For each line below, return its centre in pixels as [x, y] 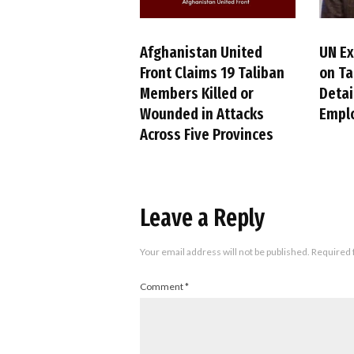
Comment [162, 287]
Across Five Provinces [207, 135]
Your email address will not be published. [225, 252]
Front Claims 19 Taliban [212, 73]
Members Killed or [197, 94]
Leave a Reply [202, 218]
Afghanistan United [201, 53]
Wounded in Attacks [202, 114]
